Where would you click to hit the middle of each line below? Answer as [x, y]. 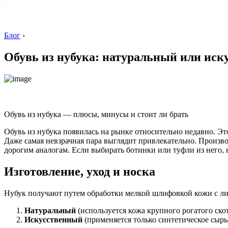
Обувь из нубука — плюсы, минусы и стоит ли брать [96, 114]
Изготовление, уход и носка [80, 171]
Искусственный [53, 219]
